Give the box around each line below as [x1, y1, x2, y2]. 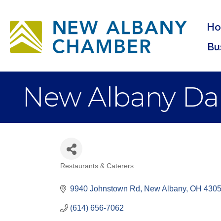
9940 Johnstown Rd [70, 184, 140, 193]
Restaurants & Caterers [60, 162, 134, 170]
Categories [60, 167, 122, 181]
